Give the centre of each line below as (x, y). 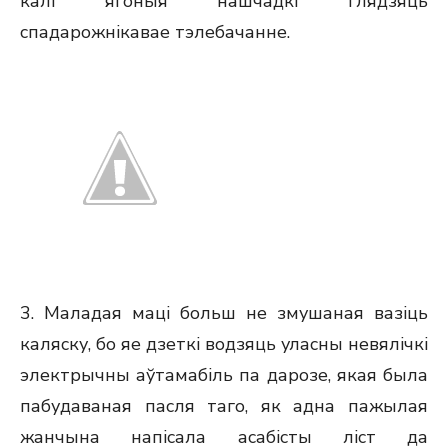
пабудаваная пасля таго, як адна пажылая (224, 406)
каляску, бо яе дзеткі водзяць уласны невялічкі (224, 344)
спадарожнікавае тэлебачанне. (155, 32)
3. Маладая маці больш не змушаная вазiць (224, 313)
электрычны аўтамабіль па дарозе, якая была (224, 375)
